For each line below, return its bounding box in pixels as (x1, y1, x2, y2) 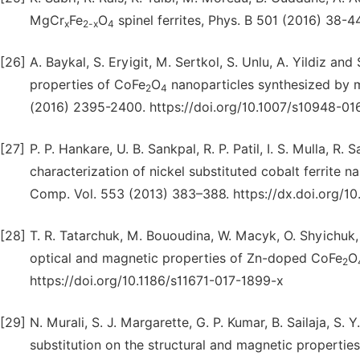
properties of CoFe (30, 77, 145, 92)
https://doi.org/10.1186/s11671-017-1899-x (30, 273, 284, 288)
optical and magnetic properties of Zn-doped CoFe (30, 251, 342, 266)
